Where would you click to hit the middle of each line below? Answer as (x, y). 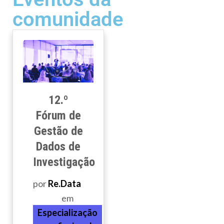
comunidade (68, 19)
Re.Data (64, 183)
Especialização (67, 212)
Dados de (58, 146)
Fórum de (58, 115)
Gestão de (58, 131)
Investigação (64, 162)
